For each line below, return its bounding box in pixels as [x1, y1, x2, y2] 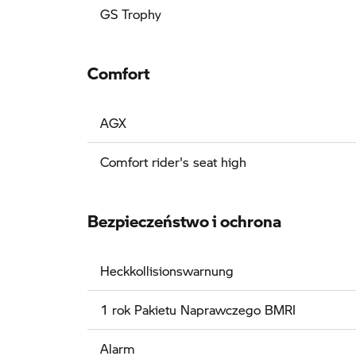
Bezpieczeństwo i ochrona [87, 199, 281, 232]
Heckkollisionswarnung [100, 261, 234, 280]
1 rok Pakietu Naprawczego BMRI [100, 300, 296, 319]
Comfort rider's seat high [100, 152, 246, 171]
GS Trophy [100, 4, 161, 23]
